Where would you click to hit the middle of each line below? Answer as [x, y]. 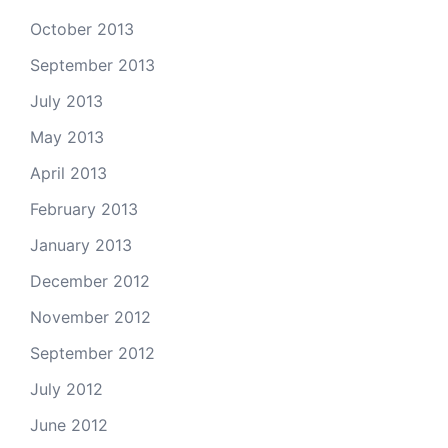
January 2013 [81, 245]
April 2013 [68, 173]
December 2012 [90, 281]
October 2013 [82, 29]
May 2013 [67, 137]
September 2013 [92, 65]
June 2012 [69, 425]
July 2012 [66, 389]
